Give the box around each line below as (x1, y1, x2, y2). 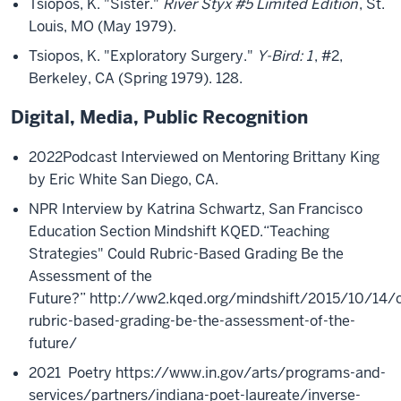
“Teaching (263, 222, 329, 241)
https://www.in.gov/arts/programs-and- (115, 363, 386, 382)
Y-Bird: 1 (257, 47, 312, 65)
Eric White (49, 170, 117, 189)
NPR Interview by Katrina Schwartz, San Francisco (29, 200, 363, 218)
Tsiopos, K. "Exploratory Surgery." (29, 47, 257, 65)
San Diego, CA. (117, 170, 218, 189)
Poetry (68, 363, 115, 382)
